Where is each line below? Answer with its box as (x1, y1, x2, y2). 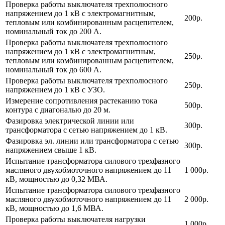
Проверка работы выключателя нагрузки (6, 214, 146, 223)
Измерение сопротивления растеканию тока (6, 96, 157, 105)
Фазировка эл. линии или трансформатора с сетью (6, 136, 179, 145)
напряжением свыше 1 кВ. (6, 145, 96, 154)
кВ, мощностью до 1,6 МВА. (6, 203, 103, 212)
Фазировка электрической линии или (6, 116, 134, 125)
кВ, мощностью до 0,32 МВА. (6, 174, 107, 183)
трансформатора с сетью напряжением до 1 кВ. (6, 125, 167, 134)
